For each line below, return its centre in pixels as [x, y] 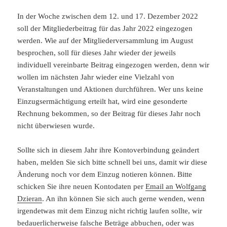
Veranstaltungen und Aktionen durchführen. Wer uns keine [110, 89]
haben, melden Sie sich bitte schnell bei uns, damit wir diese [112, 162]
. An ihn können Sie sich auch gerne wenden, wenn [124, 199]
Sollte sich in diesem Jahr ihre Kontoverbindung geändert [108, 150]
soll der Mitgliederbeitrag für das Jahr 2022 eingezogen [105, 29]
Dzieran [30, 199]
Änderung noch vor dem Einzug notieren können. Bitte [105, 175]
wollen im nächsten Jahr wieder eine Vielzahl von [96, 77]
